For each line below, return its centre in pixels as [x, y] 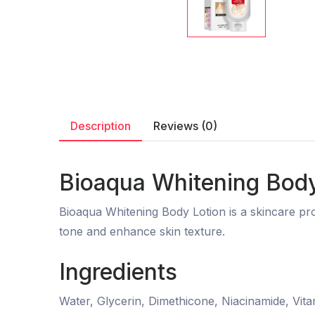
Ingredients [118, 271]
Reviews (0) [185, 126]
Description [101, 126]
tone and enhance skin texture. [142, 231]
